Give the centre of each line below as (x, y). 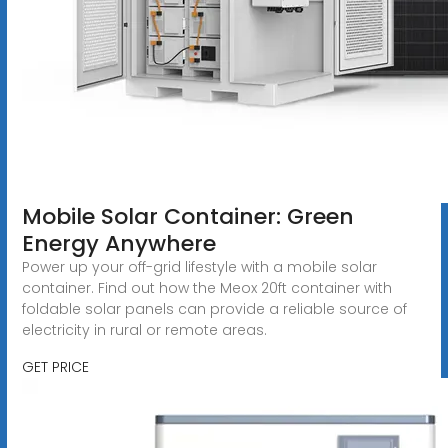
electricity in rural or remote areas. (144, 329)
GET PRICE (55, 366)
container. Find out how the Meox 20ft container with (206, 287)
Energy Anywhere (118, 243)
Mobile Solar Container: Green (187, 216)
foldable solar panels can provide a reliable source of (214, 308)
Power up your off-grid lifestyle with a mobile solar (199, 266)
